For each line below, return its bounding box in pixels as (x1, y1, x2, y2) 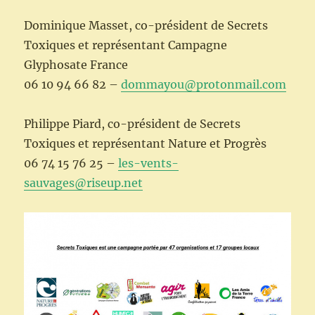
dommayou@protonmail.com (121, 77, 287, 92)
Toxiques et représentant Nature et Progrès (24, 136, 267, 151)
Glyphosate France (24, 58, 129, 72)
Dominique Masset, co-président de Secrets (24, 18, 269, 33)
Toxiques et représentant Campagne (24, 38, 228, 53)
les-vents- (118, 156, 179, 171)
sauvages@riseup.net (24, 176, 143, 191)
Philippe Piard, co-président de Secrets (24, 117, 241, 131)
